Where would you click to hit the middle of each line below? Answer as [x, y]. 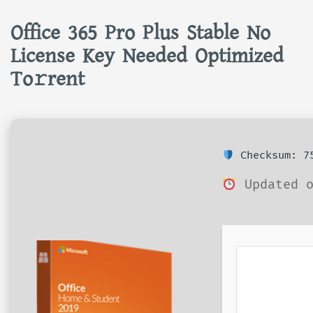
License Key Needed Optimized [147, 56]
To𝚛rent [48, 79]
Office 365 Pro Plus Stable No [140, 33]
